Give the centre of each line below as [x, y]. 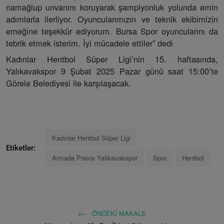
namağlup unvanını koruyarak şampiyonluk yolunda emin [112, 7]
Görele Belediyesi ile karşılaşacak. [68, 83]
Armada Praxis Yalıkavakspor [95, 158]
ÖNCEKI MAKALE [118, 213]
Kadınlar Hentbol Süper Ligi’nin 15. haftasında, [112, 59]
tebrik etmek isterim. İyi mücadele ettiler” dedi [89, 43]
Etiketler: [21, 148]
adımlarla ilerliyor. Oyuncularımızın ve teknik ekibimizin [112, 19]
